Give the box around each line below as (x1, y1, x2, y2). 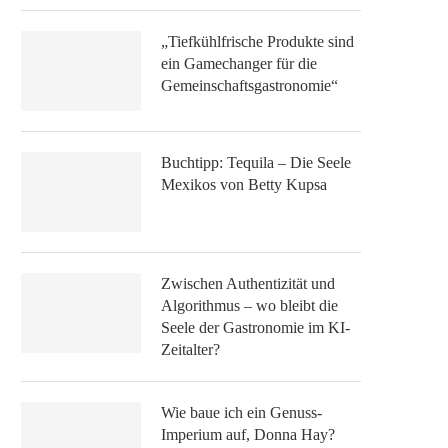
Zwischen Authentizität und (161, 274, 335, 292)
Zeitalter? (161, 340, 220, 358)
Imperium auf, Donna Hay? (161, 425, 335, 443)
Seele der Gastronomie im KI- (161, 318, 350, 336)
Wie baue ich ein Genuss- (161, 403, 322, 421)
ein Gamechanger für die (161, 54, 317, 72)
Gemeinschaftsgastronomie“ (161, 76, 338, 94)
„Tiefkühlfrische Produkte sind (161, 32, 354, 50)
